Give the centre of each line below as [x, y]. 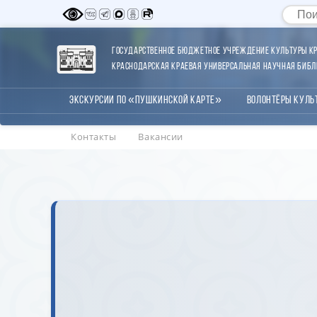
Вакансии [161, 137]
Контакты [94, 137]
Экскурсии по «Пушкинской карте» [146, 100]
